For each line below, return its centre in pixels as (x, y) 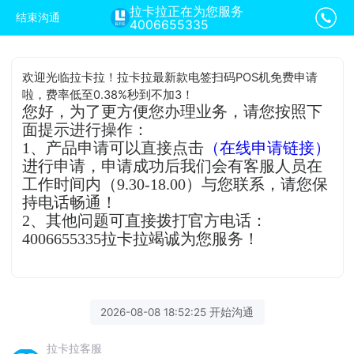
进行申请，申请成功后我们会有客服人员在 (173, 166)
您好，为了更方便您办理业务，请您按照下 (173, 111)
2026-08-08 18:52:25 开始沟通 (177, 312)
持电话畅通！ (70, 202)
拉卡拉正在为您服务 (187, 11)
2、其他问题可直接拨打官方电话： (145, 220)
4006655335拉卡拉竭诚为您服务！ (141, 239)
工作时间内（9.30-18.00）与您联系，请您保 (175, 184)
